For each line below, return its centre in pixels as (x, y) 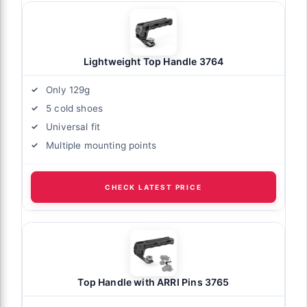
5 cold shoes (75, 108)
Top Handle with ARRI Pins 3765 (153, 282)
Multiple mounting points (101, 145)
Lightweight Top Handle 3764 (153, 61)
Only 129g (68, 89)
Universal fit (73, 126)
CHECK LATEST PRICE (153, 187)
